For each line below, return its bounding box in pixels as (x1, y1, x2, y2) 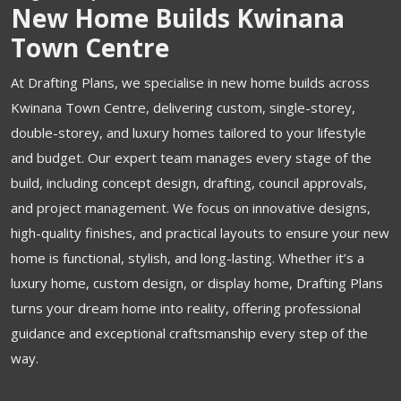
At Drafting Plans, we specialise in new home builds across (11, 73, 370, 91)
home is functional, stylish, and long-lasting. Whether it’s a (11, 249, 364, 267)
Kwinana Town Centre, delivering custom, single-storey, (11, 98, 355, 116)
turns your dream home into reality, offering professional (11, 299, 361, 317)
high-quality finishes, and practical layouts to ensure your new (11, 224, 389, 242)
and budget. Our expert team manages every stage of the (11, 149, 371, 166)
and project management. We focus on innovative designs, (11, 199, 371, 217)
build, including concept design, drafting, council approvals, (11, 174, 367, 192)
